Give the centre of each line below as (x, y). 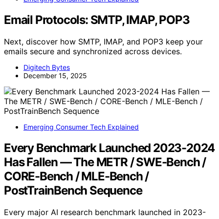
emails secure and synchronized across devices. (93, 51)
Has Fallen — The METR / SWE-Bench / (105, 162)
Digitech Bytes (47, 67)
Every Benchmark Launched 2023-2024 (109, 148)
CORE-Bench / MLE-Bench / (77, 176)
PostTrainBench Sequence (73, 190)
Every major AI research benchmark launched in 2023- (105, 212)
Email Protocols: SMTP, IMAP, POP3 (97, 20)
